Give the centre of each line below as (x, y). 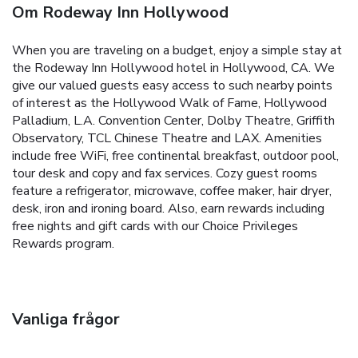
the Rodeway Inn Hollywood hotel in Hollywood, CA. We (173, 68)
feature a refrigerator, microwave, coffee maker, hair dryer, (172, 191)
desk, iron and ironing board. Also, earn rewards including (168, 208)
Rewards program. (63, 243)
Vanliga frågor (66, 319)
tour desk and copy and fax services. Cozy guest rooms (165, 173)
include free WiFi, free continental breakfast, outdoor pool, (175, 155)
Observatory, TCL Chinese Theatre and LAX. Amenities (167, 138)
